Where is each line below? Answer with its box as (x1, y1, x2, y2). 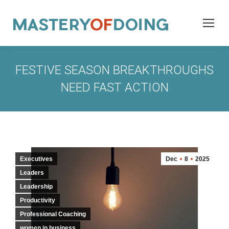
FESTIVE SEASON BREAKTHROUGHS (15, 63, 214, 77)
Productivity (20, 197, 55, 204)
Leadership (20, 183, 53, 190)
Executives (20, 155, 53, 163)
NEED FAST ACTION (60, 80, 169, 95)
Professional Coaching (20, 211, 86, 218)
